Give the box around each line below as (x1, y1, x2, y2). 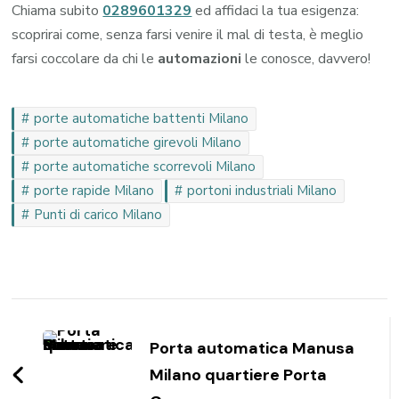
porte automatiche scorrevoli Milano (34, 157, 256, 175)
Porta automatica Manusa (150, 337, 355, 359)
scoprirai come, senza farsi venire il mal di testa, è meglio (12, 24, 364, 45)
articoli (11, 329, 112, 367)
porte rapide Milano (34, 181, 155, 199)
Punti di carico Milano (34, 205, 163, 224)
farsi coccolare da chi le (12, 48, 159, 69)
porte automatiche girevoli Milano (34, 133, 242, 151)
